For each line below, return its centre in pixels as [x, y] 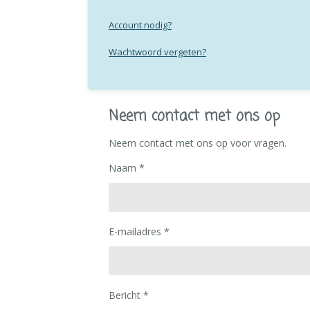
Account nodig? [140, 25]
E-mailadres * [139, 231]
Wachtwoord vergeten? [157, 52]
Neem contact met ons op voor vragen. [198, 143]
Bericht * [129, 295]
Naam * [127, 167]
